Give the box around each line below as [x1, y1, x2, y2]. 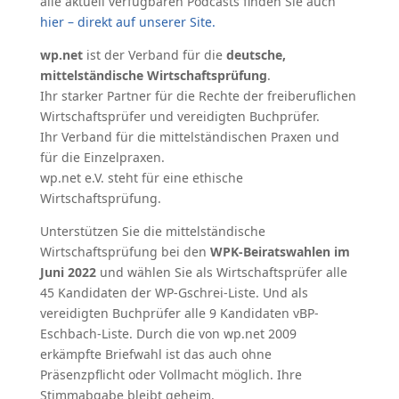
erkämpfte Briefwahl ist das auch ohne [39, 346, 272, 362]
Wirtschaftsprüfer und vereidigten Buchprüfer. [39, 108, 320, 125]
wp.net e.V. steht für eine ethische [39, 169, 243, 186]
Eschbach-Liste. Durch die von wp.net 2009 [39, 325, 297, 342]
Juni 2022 [39, 264, 96, 281]
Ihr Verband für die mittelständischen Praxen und [39, 128, 339, 145]
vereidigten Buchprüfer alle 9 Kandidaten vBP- [39, 305, 319, 322]
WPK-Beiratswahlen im [209, 243, 350, 260]
